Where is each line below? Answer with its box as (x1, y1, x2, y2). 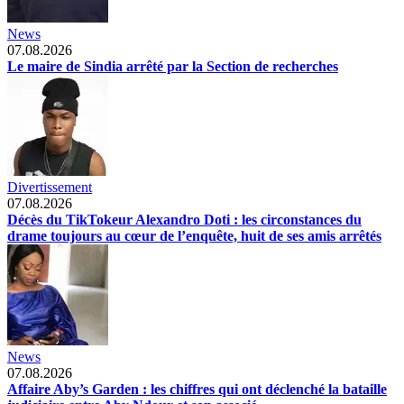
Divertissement (7, 179, 92, 195)
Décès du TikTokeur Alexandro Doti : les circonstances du (7, 211, 362, 227)
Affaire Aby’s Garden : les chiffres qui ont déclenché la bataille (7, 381, 387, 397)
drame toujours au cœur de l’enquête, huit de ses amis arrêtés (7, 227, 381, 243)
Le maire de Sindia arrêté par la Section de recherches (7, 58, 338, 74)
